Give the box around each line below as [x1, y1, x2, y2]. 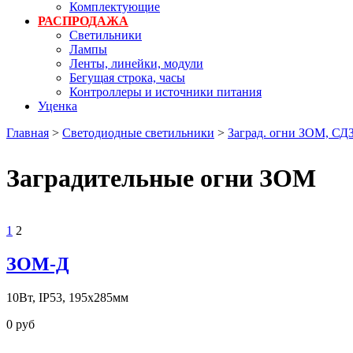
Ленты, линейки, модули [69, 56, 203, 70]
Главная [6, 125, 49, 139]
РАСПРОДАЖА [38, 13, 128, 28]
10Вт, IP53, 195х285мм [6, 290, 128, 304]
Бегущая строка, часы [69, 70, 185, 84]
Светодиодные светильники [62, 125, 214, 139]
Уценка [38, 98, 77, 113]
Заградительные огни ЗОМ [6, 163, 316, 192]
